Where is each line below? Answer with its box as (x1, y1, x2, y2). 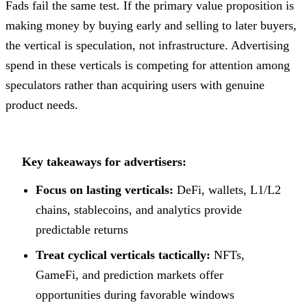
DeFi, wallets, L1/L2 (173, 182, 281, 197)
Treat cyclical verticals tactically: (36, 247, 210, 262)
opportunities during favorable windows (36, 287, 234, 302)
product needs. (5, 97, 78, 112)
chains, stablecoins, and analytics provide (36, 202, 242, 217)
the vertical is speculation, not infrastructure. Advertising (5, 38, 289, 52)
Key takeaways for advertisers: (22, 154, 186, 169)
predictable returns (36, 222, 128, 236)
